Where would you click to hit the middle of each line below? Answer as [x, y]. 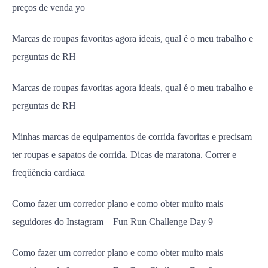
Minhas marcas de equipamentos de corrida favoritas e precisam [132, 137]
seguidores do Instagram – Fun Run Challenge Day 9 [112, 222]
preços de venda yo [48, 7]
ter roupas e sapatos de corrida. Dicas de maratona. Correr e [124, 155]
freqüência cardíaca [48, 173]
